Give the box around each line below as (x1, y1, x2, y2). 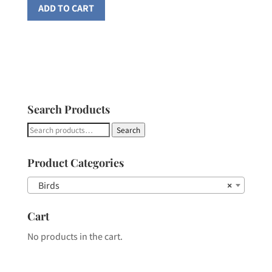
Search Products (27, 102, 110, 117)
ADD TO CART (38, 2, 94, 15)
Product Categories (27, 155, 124, 171)
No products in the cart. (27, 230, 123, 243)
